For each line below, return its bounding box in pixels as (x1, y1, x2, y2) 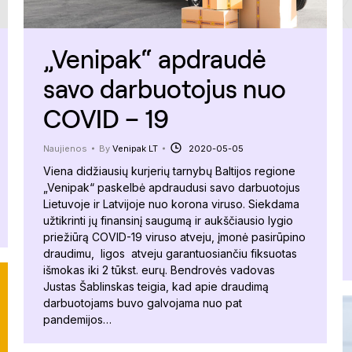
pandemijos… (43, 312, 112, 326)
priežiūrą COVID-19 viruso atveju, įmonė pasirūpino (43, 229, 306, 244)
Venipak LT (112, 142, 158, 154)
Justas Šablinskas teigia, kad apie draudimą (43, 279, 269, 293)
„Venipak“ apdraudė (43, 42, 266, 74)
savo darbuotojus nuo (43, 72, 286, 104)
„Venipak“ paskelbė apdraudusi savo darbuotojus (43, 180, 300, 194)
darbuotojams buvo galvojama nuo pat (43, 295, 242, 310)
